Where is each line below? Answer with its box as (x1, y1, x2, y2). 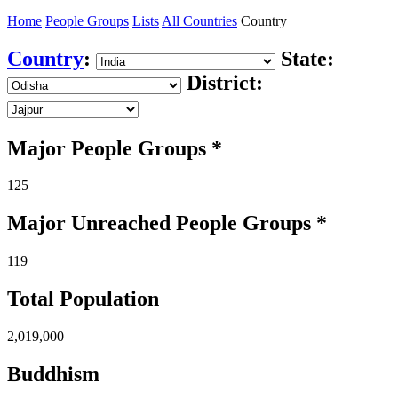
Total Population (7, 287, 159, 311)
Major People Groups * (7, 136, 222, 160)
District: (187, 70, 263, 94)
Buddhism (7, 362, 99, 386)
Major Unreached (7, 211, 176, 235)
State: (281, 46, 334, 70)
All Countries (162, 12, 237, 28)
